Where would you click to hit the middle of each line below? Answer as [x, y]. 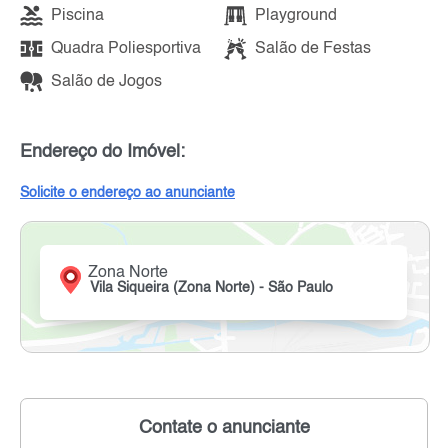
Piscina [77, 15]
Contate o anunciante [224, 428]
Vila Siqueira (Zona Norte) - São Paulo [212, 288]
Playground [296, 15]
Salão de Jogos [106, 81]
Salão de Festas [313, 48]
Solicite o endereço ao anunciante [127, 193]
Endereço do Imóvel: [102, 152]
